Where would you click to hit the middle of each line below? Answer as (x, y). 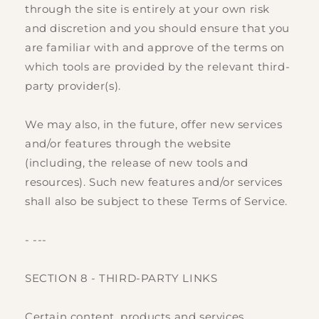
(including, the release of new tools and (137, 163)
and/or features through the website (129, 144)
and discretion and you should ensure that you (158, 28)
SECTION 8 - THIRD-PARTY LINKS (121, 278)
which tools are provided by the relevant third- (158, 67)
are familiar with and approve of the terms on (155, 48)
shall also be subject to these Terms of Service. (156, 202)
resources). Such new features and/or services (154, 182)
